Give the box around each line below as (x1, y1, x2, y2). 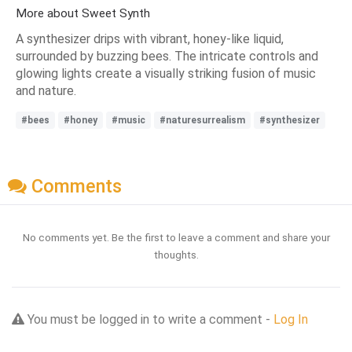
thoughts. (153, 248, 199, 262)
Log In (273, 312, 308, 328)
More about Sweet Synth (16, 5, 150, 20)
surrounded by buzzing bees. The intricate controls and (16, 48, 318, 64)
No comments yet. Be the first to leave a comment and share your (22, 231, 330, 244)
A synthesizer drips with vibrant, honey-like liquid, (16, 31, 284, 46)
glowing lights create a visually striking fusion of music (16, 65, 316, 81)
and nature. (16, 82, 76, 98)
